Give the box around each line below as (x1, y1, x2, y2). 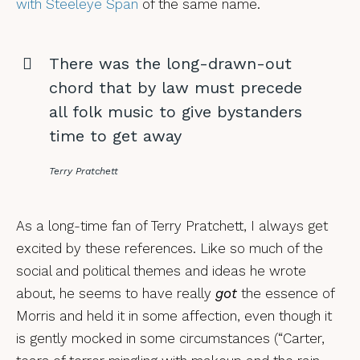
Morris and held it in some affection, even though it (16, 308, 332, 324)
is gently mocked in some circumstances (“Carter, (16, 330, 325, 346)
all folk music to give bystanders (48, 102, 302, 121)
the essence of (237, 285, 334, 301)
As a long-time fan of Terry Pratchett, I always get (16, 218, 328, 234)
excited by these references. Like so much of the (16, 240, 323, 256)
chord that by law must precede (48, 78, 302, 97)
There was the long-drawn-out (48, 54, 292, 73)
